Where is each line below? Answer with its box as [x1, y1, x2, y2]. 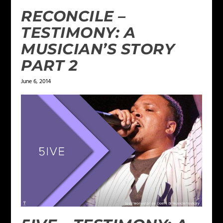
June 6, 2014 [21, 77, 51, 87]
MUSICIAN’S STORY [21, 40, 175, 59]
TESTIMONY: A [21, 23, 136, 42]
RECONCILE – [21, 7, 126, 26]
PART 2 [21, 56, 78, 75]
